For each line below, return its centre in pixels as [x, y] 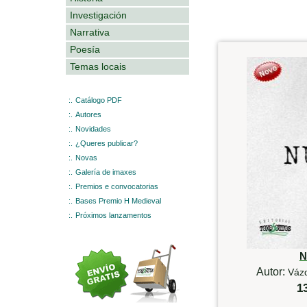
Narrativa [90, 32]
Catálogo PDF [99, 100]
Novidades [93, 128]
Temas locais [98, 66]
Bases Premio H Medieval [118, 200]
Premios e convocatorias [117, 186]
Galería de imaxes [106, 172]
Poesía [85, 49]
